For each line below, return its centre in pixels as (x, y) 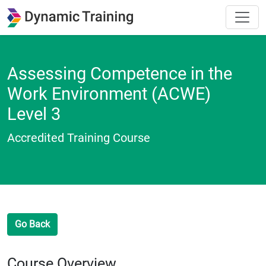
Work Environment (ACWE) (109, 94)
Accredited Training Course (79, 137)
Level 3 (34, 114)
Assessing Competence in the (120, 73)
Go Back (32, 224)
